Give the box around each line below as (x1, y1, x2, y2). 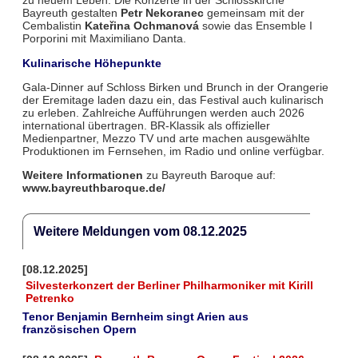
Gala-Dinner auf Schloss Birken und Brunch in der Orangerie (22, 80, 328, 93)
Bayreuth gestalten (22, 6, 121, 20)
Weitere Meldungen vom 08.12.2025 (33, 224, 247, 238)
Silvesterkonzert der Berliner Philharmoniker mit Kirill (26, 279, 314, 292)
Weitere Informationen (22, 169, 143, 182)
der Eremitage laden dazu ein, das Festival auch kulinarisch (22, 93, 324, 106)
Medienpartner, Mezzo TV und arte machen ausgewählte (22, 131, 310, 145)
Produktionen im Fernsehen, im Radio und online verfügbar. (22, 144, 324, 157)
